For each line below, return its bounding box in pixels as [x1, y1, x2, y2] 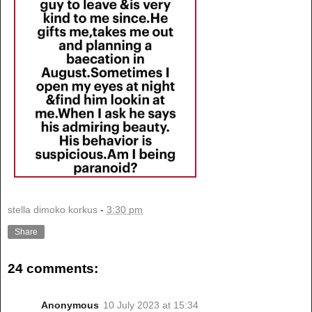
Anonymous [41, 299, 99, 311]
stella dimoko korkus [8, 204, 97, 216]
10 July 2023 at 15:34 [103, 299, 198, 311]
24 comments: [8, 261, 98, 276]
